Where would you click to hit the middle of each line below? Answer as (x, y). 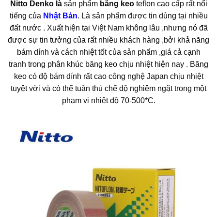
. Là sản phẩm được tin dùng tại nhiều (142, 15)
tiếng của (25, 15)
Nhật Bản (59, 15)
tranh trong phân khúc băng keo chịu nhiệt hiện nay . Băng (108, 64)
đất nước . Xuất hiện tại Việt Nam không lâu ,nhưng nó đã (108, 28)
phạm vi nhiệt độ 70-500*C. (108, 100)
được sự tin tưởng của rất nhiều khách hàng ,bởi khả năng (108, 40)
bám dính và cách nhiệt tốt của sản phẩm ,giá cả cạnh (108, 52)
